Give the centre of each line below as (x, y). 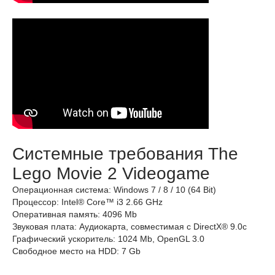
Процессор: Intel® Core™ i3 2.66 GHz (87, 202)
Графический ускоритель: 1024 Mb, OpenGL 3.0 (108, 239)
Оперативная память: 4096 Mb (75, 214)
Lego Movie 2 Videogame (111, 173)
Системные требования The (125, 154)
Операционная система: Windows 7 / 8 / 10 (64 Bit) (114, 190)
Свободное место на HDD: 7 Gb (76, 251)
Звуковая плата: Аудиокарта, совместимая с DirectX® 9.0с (130, 227)
